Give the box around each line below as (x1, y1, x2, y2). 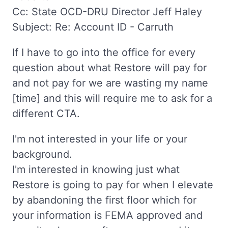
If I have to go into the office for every (12, 46, 195, 59)
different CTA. (12, 107, 80, 120)
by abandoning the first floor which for (12, 193, 196, 206)
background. (12, 148, 72, 160)
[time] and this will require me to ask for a (12, 92, 212, 104)
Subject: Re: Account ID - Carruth (12, 20, 174, 33)
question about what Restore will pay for (12, 61, 207, 74)
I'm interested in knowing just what (12, 163, 180, 176)
